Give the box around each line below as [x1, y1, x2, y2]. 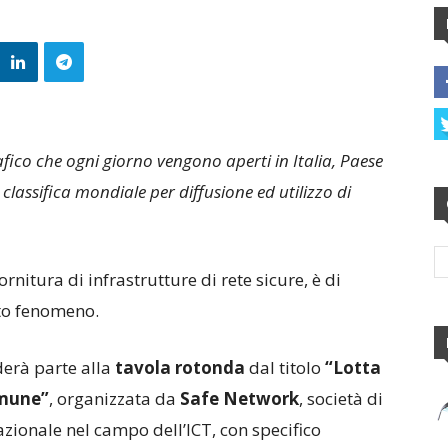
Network [223, 387, 299, 410]
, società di [299, 387, 383, 410]
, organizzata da [49, 387, 180, 410]
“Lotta [321, 356, 381, 379]
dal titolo [249, 356, 321, 379]
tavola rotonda [115, 356, 249, 379]
